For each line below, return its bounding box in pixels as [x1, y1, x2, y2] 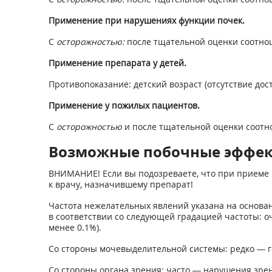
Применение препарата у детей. [48, 57, 186, 69]
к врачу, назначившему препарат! [48, 178, 193, 190]
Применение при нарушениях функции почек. [48, 15, 245, 26]
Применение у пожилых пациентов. [48, 100, 200, 111]
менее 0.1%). [48, 222, 101, 233]
